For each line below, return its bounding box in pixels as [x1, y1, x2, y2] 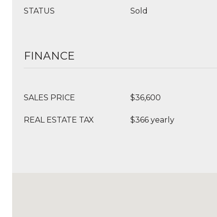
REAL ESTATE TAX [24, 115, 94, 124]
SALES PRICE [24, 93, 75, 102]
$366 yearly [130, 115, 174, 124]
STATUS [24, 6, 55, 15]
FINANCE [24, 49, 75, 62]
